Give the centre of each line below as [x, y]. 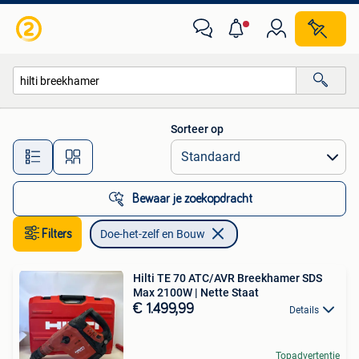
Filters [57, 234]
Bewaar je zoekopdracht [192, 199]
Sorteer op [197, 129]
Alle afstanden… [169, 149]
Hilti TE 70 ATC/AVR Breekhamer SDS [228, 278]
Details [304, 310]
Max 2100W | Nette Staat [196, 292]
